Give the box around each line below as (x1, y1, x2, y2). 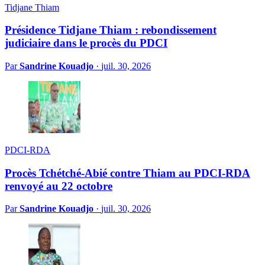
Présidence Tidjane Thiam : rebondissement (5, 24, 216, 37)
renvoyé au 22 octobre (5, 179, 112, 192)
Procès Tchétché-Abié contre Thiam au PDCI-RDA (5, 166, 250, 179)
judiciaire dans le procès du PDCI (5, 37, 167, 50)
